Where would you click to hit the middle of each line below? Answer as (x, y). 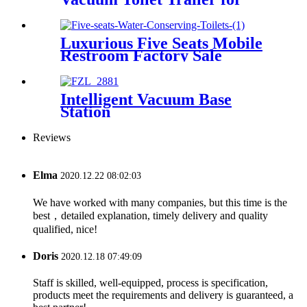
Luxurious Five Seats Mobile (161, 44)
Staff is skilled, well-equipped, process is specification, (150, 283)
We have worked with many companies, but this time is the (160, 202)
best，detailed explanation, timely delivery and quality (150, 215)
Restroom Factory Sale (141, 56)
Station (85, 112)
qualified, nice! (65, 229)
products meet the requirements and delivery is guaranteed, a (163, 295)
